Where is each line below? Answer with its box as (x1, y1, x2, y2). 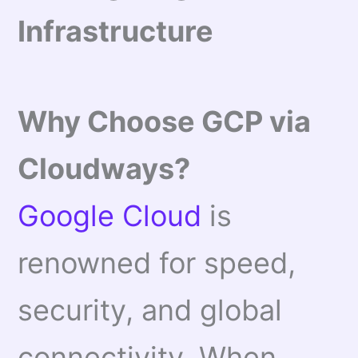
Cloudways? (18, 150, 191, 186)
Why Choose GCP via (18, 103, 312, 139)
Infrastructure (18, 13, 214, 49)
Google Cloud (18, 197, 202, 233)
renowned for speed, (18, 245, 296, 280)
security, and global (18, 292, 283, 328)
